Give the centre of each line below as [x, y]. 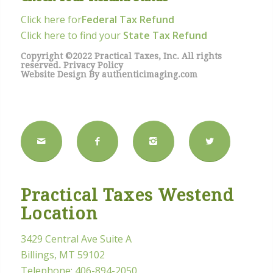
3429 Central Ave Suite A [76, 239]
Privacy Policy [93, 65]
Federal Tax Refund [128, 20]
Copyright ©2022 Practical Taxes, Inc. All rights [121, 56]
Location [59, 213]
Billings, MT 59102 [62, 255]
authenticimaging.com [149, 74]
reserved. [42, 65]
